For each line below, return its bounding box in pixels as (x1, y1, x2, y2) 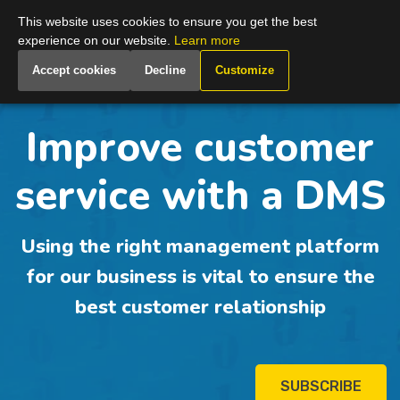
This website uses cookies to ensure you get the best (18, 14, 317, 29)
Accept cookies (32, 63, 116, 77)
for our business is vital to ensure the (25, 262, 375, 290)
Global (121, 13, 157, 29)
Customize (215, 63, 274, 77)
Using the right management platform (21, 232, 379, 260)
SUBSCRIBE (280, 377, 362, 395)
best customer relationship (74, 293, 326, 321)
